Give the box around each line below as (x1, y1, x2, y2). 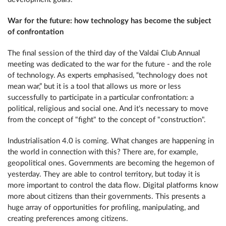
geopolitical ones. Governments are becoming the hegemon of (8, 159, 214, 167)
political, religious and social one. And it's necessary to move (8, 105, 208, 112)
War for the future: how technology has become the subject (8, 17, 211, 25)
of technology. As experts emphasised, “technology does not (8, 72, 207, 79)
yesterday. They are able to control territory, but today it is (8, 171, 200, 178)
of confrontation (8, 28, 64, 36)
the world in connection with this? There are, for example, (8, 148, 198, 156)
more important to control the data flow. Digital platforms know (8, 182, 218, 189)
